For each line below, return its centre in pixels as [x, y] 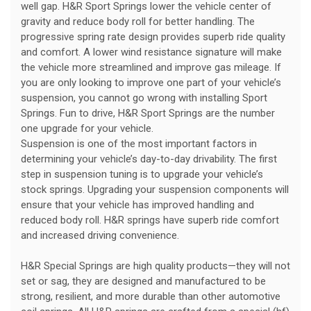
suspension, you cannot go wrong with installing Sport [144, 98]
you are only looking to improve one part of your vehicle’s [151, 83]
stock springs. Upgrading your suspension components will [155, 190]
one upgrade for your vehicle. [87, 129]
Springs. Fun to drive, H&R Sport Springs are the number [148, 114]
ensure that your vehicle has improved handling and [137, 205]
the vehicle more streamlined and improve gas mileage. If [151, 68]
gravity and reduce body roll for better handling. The [138, 22]
